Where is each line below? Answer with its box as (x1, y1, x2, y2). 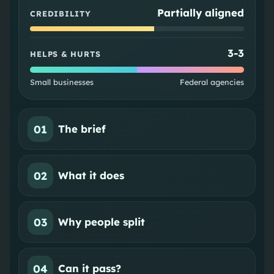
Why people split (58, 215, 146, 229)
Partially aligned (157, 6, 244, 20)
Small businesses (30, 77, 94, 87)
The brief (58, 122, 106, 136)
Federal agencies (179, 77, 244, 87)
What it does (58, 169, 125, 182)
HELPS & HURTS (30, 49, 101, 59)
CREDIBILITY (30, 9, 91, 19)
